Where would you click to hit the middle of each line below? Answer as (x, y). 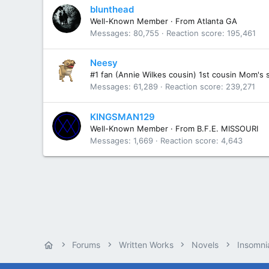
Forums (86, 245)
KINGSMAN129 (122, 116)
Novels (205, 245)
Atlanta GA (217, 21)
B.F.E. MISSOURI (228, 128)
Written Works (146, 245)
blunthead (112, 9)
